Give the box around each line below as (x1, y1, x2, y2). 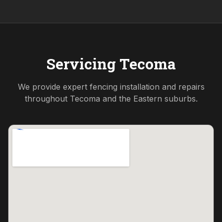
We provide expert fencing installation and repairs (17, 82, 205, 92)
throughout (24, 94, 70, 104)
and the (100, 94, 133, 104)
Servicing (46, 54, 119, 74)
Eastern (133, 94, 162, 104)
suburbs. (162, 94, 198, 104)
